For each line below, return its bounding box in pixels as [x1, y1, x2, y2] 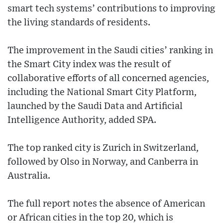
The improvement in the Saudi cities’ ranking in [7, 46, 213, 56]
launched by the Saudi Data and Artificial [7, 102, 183, 111]
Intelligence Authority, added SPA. [7, 115, 156, 125]
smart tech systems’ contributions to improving [7, 4, 216, 14]
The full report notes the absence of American [7, 199, 205, 209]
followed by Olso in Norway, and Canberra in [7, 157, 198, 167]
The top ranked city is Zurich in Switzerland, [7, 143, 199, 153]
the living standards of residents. [7, 18, 150, 28]
